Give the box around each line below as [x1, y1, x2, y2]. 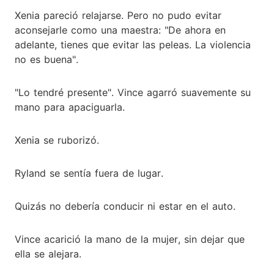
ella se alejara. [15, 247, 81, 260]
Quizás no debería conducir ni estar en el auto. [15, 199, 235, 212]
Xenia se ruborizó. [15, 133, 99, 146]
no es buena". [15, 53, 78, 65]
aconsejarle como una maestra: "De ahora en [15, 23, 226, 36]
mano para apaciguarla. [15, 100, 125, 113]
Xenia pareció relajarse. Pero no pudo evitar [15, 9, 221, 21]
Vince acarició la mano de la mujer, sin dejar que [15, 232, 245, 245]
